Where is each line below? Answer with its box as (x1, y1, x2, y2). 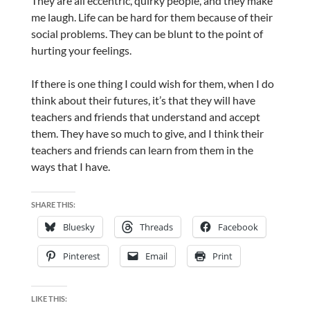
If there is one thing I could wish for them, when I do (30, 77, 274, 91)
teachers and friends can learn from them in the (30, 143, 253, 157)
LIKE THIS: (30, 294, 67, 304)
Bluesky (62, 221, 95, 234)
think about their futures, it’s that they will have (30, 93, 255, 107)
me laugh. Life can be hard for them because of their (30, 10, 273, 24)
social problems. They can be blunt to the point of (30, 27, 263, 41)
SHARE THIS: (30, 200, 75, 210)
